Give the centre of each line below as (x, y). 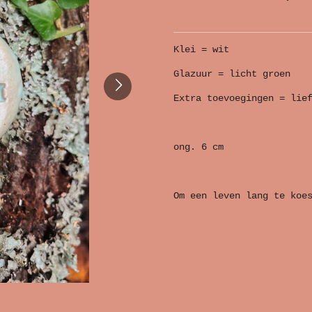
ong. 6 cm (198, 147)
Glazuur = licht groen (232, 73)
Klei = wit (201, 49)
